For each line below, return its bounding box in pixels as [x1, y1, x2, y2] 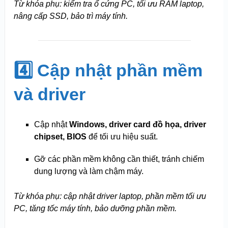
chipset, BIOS [34, 132, 87, 141]
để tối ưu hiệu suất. [86, 132, 158, 141]
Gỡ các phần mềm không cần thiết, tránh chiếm [34, 154, 204, 163]
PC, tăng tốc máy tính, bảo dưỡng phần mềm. [13, 204, 177, 213]
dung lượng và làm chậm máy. [34, 166, 144, 176]
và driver [13, 84, 85, 104]
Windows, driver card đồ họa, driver [69, 120, 206, 129]
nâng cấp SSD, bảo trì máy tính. [13, 11, 128, 20]
